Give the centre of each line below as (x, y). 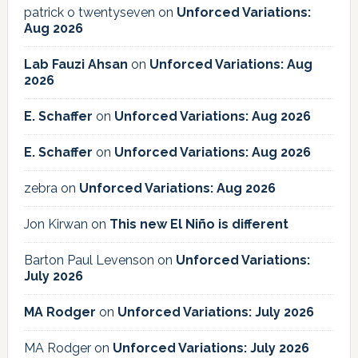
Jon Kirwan (56, 225)
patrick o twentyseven (89, 13)
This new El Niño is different (199, 225)
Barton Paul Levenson (89, 261)
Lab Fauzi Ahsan (76, 65)
